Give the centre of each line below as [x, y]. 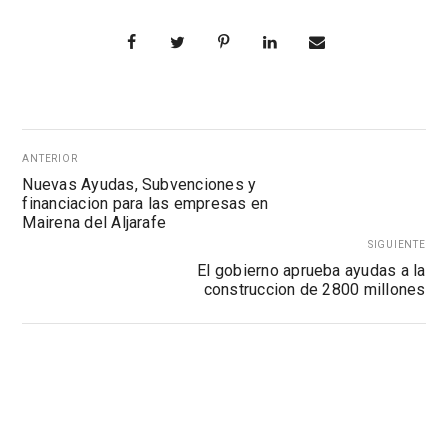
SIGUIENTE [396, 244]
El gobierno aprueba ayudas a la [311, 270]
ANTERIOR [50, 158]
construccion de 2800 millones [314, 289]
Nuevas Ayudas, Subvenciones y [139, 184]
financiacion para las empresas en [145, 203]
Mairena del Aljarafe [94, 222]
